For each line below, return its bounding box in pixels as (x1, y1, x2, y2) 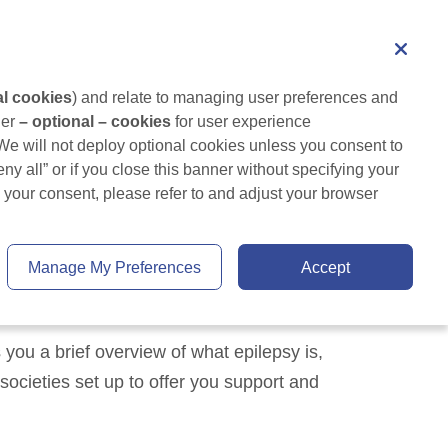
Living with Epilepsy (25, 72, 183, 93)
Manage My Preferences (27, 258, 201, 276)
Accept (301, 258, 350, 276)
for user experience (171, 112, 311, 130)
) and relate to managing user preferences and (72, 88, 398, 106)
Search (352, 11, 400, 28)
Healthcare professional (150, 11, 305, 28)
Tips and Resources (224, 72, 384, 93)
